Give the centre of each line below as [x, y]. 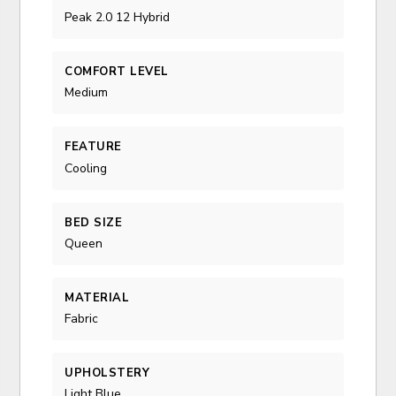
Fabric [82, 319]
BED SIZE [94, 222]
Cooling [86, 168]
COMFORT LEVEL [117, 72]
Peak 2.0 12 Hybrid [118, 17]
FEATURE [93, 147]
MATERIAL [97, 297]
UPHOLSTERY [107, 373]
